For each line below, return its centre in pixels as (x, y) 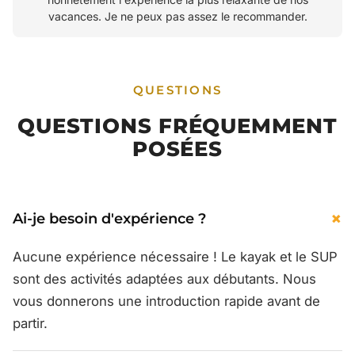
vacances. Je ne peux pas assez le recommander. (177, 17)
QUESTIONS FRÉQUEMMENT (177, 126)
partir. (30, 324)
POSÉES (177, 149)
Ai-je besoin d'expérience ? (109, 219)
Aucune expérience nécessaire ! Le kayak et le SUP (175, 257)
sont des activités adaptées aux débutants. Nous (164, 279)
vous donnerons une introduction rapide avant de (166, 302)
